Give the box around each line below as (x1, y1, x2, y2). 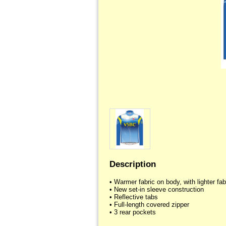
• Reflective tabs (109, 193, 158, 201)
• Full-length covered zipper (109, 201, 189, 209)
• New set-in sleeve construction (109, 186, 204, 194)
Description (109, 158, 156, 169)
